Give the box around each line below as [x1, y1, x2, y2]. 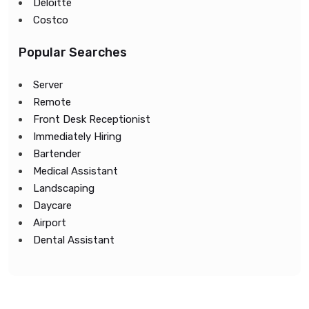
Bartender [33, 148, 81, 160]
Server [33, 79, 63, 91]
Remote [33, 96, 71, 108]
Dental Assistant [33, 234, 114, 246]
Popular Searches [19, 45, 127, 60]
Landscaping [33, 182, 94, 195]
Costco [33, 14, 68, 26]
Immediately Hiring [33, 130, 121, 143]
